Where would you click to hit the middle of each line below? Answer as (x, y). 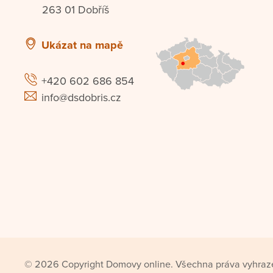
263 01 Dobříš (76, 9)
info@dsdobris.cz (81, 97)
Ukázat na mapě (82, 45)
